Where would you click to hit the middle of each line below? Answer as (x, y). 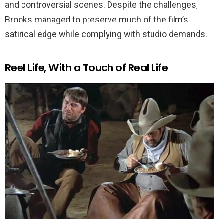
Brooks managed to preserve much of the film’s (97, 20)
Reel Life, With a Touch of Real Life (87, 68)
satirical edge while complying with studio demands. (106, 34)
